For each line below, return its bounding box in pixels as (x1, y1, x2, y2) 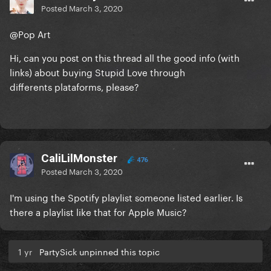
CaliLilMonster (41, 151, 117, 166)
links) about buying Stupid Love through (10, 64, 185, 79)
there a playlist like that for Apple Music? (10, 204, 187, 219)
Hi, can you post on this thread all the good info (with (10, 50, 240, 65)
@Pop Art (10, 26, 51, 41)
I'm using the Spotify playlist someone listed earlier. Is (10, 189, 243, 204)
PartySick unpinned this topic (39, 244, 160, 258)
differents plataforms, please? (10, 79, 139, 94)
